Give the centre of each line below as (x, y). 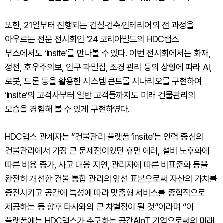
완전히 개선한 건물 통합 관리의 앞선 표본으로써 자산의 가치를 (111, 179)
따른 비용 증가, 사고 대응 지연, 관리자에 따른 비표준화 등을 (107, 165)
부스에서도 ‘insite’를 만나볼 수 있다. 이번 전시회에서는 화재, (108, 53)
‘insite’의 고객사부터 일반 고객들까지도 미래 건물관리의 (100, 95)
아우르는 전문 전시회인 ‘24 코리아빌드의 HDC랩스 (92, 39)
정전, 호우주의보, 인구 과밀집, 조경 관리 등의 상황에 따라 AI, (108, 67)
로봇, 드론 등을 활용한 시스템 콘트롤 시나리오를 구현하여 (104, 81)
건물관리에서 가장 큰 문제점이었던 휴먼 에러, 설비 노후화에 (107, 151)
